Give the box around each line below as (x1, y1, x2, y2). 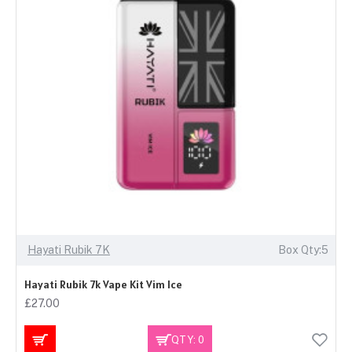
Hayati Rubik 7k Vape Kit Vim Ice (24, 277, 182, 292)
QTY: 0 (170, 333, 204, 346)
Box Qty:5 (277, 244, 328, 257)
